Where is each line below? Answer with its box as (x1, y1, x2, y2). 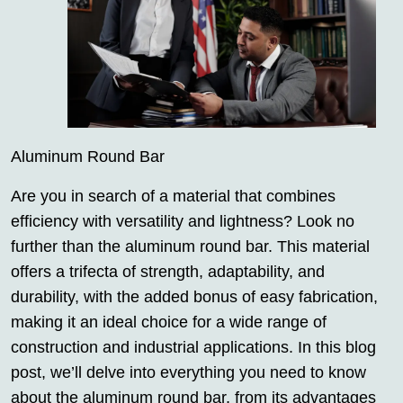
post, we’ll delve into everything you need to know (11, 363, 366, 381)
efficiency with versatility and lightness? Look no (11, 211, 354, 230)
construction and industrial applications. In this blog (11, 337, 376, 356)
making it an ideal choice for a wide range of (11, 312, 327, 331)
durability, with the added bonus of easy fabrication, (11, 287, 378, 306)
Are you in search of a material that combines (11, 186, 336, 205)
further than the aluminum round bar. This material (11, 237, 370, 255)
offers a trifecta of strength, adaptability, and (11, 262, 325, 281)
